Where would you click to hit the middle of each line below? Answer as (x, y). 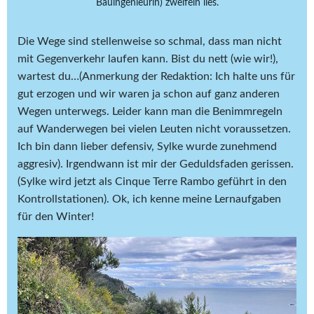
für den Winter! (56, 216)
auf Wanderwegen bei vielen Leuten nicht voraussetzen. (154, 129)
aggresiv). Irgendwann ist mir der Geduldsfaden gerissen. (156, 164)
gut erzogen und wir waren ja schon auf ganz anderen (149, 94)
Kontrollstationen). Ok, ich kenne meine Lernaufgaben (149, 199)
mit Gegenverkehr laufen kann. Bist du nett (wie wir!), (148, 59)
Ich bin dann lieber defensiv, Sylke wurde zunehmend (147, 146)
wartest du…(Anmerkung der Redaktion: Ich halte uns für (156, 76)
